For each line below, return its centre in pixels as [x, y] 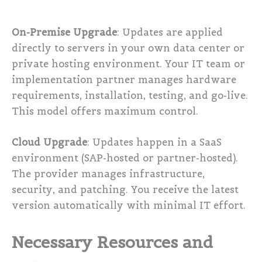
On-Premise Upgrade [64, 32]
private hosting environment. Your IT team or [128, 64]
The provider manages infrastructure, [108, 174]
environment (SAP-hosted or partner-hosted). [125, 158]
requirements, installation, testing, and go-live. [130, 95]
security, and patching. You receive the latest [125, 190]
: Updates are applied [170, 32]
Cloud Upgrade [49, 143]
